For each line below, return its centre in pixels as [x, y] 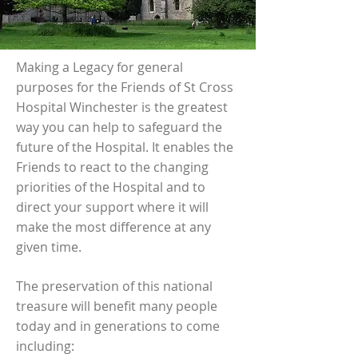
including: [45, 346]
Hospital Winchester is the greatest [122, 107]
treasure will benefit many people [117, 306]
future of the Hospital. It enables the [125, 147]
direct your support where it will [112, 207]
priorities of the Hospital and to [111, 187]
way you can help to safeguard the [119, 127]
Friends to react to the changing [112, 167]
